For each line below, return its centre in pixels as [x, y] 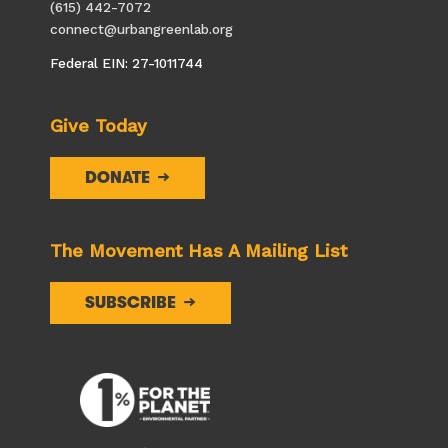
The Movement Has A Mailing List [198, 251]
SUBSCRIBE [130, 303]
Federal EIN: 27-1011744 [126, 62]
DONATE [117, 177]
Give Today [98, 125]
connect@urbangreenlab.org [141, 28]
